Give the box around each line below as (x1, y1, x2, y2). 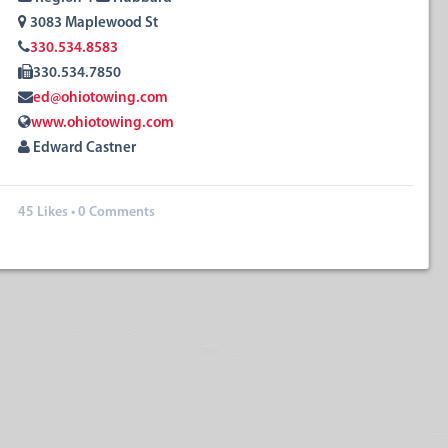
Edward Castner (30, 141, 136, 156)
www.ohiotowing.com (31, 116, 174, 131)
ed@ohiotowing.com (33, 91, 168, 106)
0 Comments (78, 205, 155, 220)
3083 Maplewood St (27, 16, 158, 31)
